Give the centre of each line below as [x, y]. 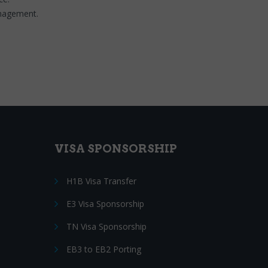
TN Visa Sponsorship [106, 226]
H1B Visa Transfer [101, 181]
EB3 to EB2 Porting [104, 249]
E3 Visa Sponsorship [105, 204]
